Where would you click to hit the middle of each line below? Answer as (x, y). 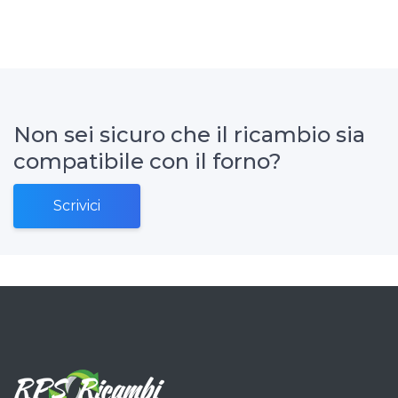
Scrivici (77, 205)
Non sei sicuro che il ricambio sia (189, 134)
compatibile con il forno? (147, 161)
